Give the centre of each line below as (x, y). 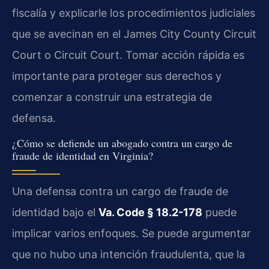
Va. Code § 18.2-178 (150, 213)
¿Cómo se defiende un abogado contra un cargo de (122, 143)
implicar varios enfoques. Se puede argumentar (131, 234)
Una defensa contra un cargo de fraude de (120, 192)
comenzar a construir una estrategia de (112, 97)
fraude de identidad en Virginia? (83, 156)
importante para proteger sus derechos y (117, 76)
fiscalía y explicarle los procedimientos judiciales (134, 13)
